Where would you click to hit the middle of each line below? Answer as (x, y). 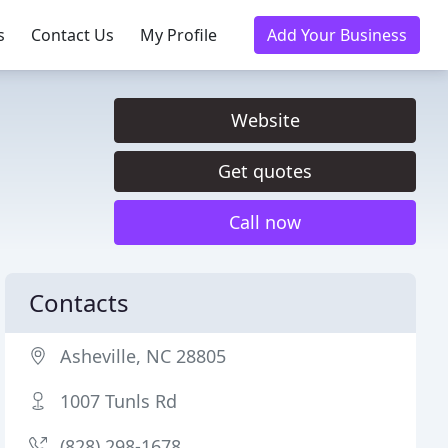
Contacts (79, 302)
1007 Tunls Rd (119, 401)
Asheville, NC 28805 (143, 356)
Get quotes (265, 171)
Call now (265, 222)
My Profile (178, 35)
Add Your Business (337, 35)
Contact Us (72, 35)
